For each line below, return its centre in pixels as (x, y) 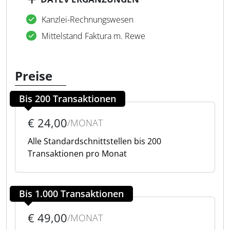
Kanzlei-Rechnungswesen (88, 20)
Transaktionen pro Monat (77, 154)
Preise (34, 76)
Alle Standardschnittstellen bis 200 (94, 141)
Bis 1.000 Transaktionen (71, 194)
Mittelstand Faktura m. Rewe (93, 36)
